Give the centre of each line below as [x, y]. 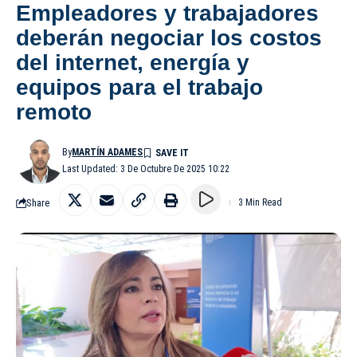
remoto [54, 112]
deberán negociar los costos [169, 38]
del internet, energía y [133, 63]
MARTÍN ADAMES [108, 153]
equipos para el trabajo [139, 88]
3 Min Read [260, 203]
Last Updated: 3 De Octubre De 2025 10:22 [146, 169]
